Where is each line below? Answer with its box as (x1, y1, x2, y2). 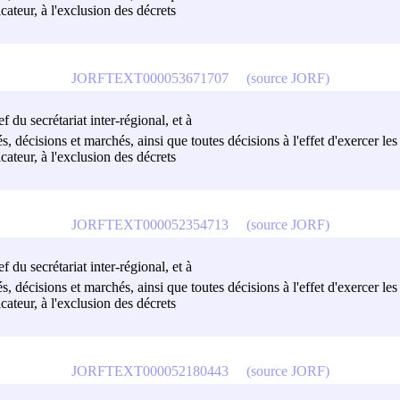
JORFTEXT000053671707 (71, 70, 229, 86)
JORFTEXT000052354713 (71, 216, 229, 232)
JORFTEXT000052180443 (71, 362, 229, 379)
